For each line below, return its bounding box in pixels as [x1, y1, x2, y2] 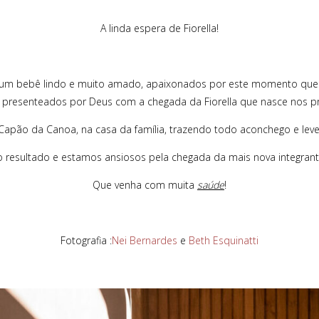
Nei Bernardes [112, 234, 177, 247]
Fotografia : [61, 234, 112, 247]
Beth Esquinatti [189, 234, 258, 247]
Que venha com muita [93, 178, 197, 192]
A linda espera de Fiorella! [100, 21, 219, 35]
